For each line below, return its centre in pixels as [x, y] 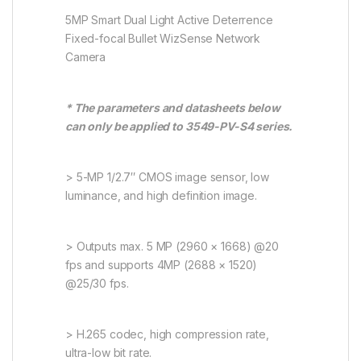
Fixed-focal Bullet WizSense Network [163, 38]
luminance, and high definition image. [161, 195]
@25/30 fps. [97, 283]
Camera [86, 56]
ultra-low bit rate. [109, 352]
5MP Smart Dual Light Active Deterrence [169, 19]
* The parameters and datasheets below [173, 107]
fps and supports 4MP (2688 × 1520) [162, 264]
